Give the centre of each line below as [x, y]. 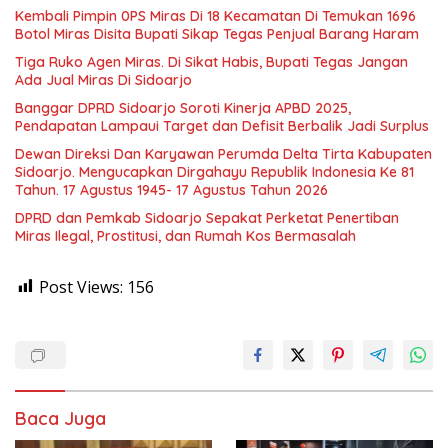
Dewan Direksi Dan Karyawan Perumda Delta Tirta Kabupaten [223, 153]
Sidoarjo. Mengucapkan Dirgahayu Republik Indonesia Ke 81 [214, 171]
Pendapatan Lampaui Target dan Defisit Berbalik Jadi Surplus [222, 125]
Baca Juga [60, 418]
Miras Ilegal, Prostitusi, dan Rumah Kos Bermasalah [185, 235]
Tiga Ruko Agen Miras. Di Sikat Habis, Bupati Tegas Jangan [211, 61]
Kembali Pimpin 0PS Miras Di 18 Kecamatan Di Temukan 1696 [215, 15]
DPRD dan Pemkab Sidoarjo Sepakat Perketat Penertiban [207, 217]
